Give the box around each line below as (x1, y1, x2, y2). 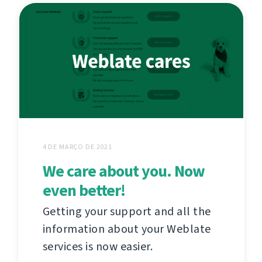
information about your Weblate (42, 221, 211, 237)
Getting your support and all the (42, 204, 211, 220)
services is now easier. (42, 239, 153, 255)
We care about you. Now (42, 160, 205, 182)
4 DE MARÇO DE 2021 (42, 142, 112, 152)
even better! (42, 180, 125, 202)
